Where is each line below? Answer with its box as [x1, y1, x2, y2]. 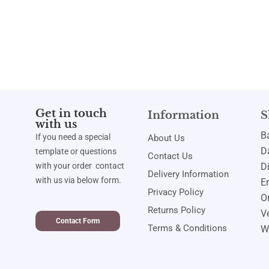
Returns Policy [148, 205, 206, 216]
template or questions [35, 147, 116, 157]
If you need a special [35, 132, 110, 142]
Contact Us [148, 151, 193, 162]
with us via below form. [35, 175, 121, 186]
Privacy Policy [148, 187, 204, 198]
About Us [148, 133, 186, 144]
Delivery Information [148, 169, 229, 180]
